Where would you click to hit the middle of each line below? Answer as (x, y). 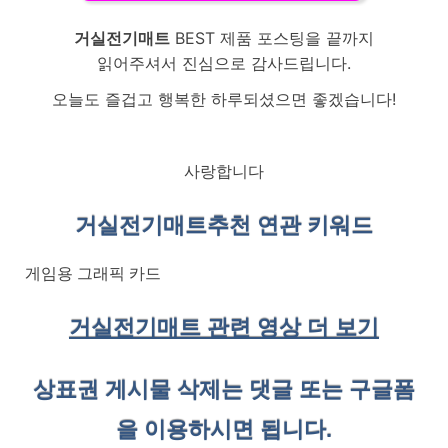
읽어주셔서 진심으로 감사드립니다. (224, 62)
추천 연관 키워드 (290, 226)
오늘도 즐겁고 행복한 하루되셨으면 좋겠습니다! (224, 99)
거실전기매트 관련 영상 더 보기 (224, 327)
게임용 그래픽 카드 (93, 272)
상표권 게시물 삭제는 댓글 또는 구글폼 (224, 389)
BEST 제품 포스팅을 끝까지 (272, 37)
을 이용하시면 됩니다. (224, 429)
